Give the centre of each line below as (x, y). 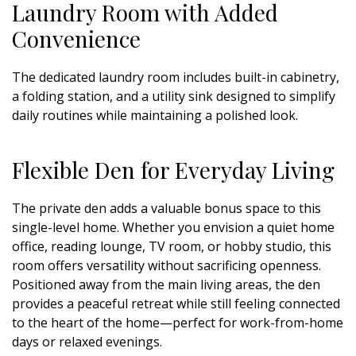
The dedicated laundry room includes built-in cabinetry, (176, 77)
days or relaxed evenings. (87, 341)
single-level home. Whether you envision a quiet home (173, 227)
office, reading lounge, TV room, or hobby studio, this (172, 246)
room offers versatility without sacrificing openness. (166, 265)
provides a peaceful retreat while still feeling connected (176, 303)
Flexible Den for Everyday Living (173, 169)
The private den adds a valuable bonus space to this (166, 208)
